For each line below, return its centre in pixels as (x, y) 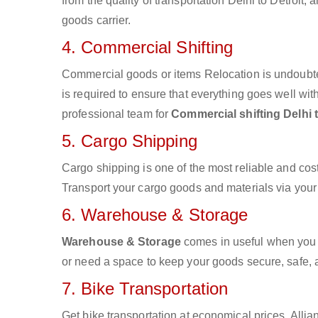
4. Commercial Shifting (148, 47)
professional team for (117, 114)
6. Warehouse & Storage (155, 215)
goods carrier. (97, 20)
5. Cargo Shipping (130, 141)
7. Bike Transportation (145, 289)
